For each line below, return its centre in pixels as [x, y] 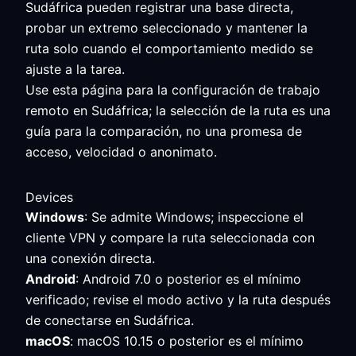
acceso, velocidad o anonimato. [121, 152]
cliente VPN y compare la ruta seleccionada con [170, 238]
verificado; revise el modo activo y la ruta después [178, 300]
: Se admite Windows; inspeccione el [194, 217]
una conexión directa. [90, 258]
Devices [49, 197]
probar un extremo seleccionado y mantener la [166, 28]
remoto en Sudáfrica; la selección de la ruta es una [178, 110]
